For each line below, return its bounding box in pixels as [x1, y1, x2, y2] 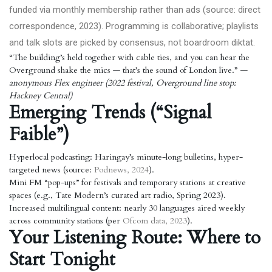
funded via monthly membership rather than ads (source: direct [9, 4, 260, 15]
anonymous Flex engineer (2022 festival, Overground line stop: [9, 77, 236, 89]
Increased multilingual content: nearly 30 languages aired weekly [9, 202, 245, 214]
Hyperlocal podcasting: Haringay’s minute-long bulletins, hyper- [9, 151, 243, 163]
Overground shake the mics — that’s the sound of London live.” [9, 64, 240, 76]
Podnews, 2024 [94, 164, 149, 175]
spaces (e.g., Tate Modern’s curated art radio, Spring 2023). [9, 189, 226, 201]
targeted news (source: [9, 164, 94, 175]
